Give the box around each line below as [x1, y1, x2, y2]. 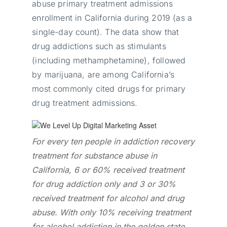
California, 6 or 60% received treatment [32, 164, 185, 175]
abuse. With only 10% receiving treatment [32, 207, 192, 217]
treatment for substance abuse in [32, 150, 158, 161]
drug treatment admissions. [32, 97, 138, 108]
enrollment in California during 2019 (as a [32, 12, 193, 23]
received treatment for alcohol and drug [32, 193, 185, 203]
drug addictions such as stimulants [32, 41, 166, 51]
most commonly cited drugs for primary [32, 83, 186, 94]
